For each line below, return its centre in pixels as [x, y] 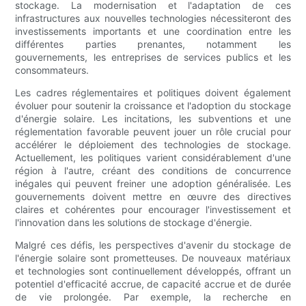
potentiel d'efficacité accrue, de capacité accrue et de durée [153, 284]
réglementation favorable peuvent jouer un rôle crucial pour [153, 132]
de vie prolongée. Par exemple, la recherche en [153, 297]
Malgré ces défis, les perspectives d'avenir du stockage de [153, 245]
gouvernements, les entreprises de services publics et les [153, 57]
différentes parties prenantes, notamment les [153, 44]
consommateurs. [52, 70]
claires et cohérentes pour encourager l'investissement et [153, 210]
